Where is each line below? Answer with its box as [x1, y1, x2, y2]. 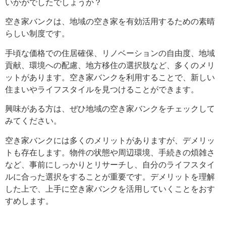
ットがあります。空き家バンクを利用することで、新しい [5, 72, 215, 82]
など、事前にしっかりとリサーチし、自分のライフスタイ [5, 159, 215, 169]
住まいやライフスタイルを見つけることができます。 [5, 84, 199, 94]
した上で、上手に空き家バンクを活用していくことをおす [5, 183, 215, 194]
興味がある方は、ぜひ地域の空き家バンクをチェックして [5, 103, 215, 114]
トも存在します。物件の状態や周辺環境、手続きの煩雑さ [5, 147, 215, 157]
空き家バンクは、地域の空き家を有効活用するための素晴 [5, 16, 215, 27]
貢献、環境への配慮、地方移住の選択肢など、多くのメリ [5, 60, 215, 70]
